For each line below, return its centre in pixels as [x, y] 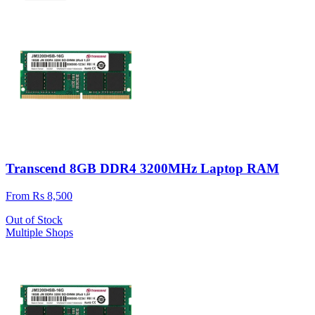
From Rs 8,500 [39, 196]
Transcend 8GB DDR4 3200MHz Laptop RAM [142, 169]
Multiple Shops [39, 233]
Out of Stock [34, 220]
